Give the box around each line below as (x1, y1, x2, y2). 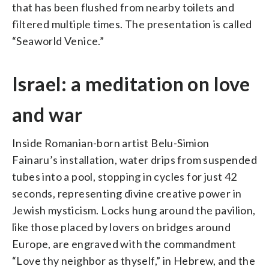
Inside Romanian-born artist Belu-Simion (12, 136, 210, 150)
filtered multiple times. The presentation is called (12, 17, 252, 31)
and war (12, 102, 83, 126)
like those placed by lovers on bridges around (12, 220, 231, 234)
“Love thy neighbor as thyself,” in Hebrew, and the (12, 253, 255, 267)
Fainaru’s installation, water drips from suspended (12, 153, 257, 166)
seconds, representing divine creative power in (12, 186, 242, 200)
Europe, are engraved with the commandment (12, 237, 237, 250)
